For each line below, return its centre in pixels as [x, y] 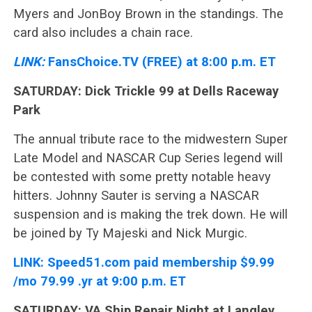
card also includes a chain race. [103, 32]
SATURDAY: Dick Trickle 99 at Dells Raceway [146, 91]
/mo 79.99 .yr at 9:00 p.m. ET [99, 281]
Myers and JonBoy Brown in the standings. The [148, 13]
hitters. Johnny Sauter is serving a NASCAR [136, 195]
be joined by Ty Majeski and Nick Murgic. [130, 233]
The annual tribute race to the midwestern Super [150, 139]
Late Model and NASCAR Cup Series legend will [148, 157]
